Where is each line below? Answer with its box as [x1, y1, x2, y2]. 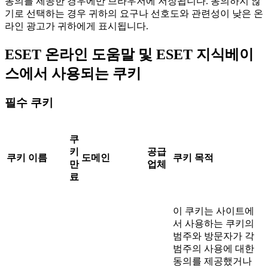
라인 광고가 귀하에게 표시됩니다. [5, 21, 148, 32]
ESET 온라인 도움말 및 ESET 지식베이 [5, 47, 254, 63]
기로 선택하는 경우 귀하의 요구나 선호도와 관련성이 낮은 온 [5, 8, 263, 19]
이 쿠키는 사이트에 [173, 205, 254, 216]
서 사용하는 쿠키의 [173, 218, 254, 229]
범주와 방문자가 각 [173, 230, 254, 241]
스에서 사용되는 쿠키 [5, 66, 141, 82]
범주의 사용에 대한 [173, 243, 254, 254]
